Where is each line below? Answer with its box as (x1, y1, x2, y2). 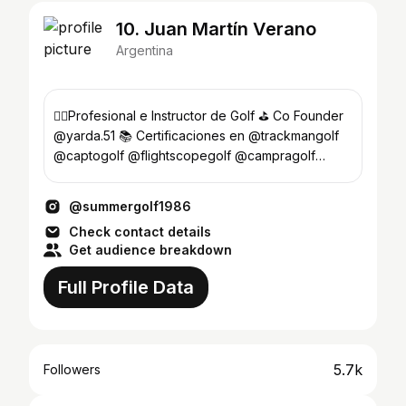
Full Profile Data (58, 276, 194, 298)
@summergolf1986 (69, 198, 191, 214)
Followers (43, 362, 101, 377)
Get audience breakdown (69, 242, 232, 257)
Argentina (116, 43, 173, 58)
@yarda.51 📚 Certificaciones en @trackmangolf (53, 128, 339, 143)
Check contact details (69, 224, 211, 239)
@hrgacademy (53, 168, 141, 183)
